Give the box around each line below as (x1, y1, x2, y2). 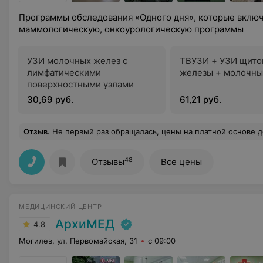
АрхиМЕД (55, 217, 114, 231)
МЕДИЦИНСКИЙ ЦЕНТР (19, 203, 102, 211)
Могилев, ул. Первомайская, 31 (19, 236, 137, 245)
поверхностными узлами (27, 79, 134, 90)
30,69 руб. (27, 94, 73, 105)
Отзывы (92, 156, 124, 167)
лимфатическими (27, 67, 101, 78)
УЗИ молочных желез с (27, 55, 127, 66)
